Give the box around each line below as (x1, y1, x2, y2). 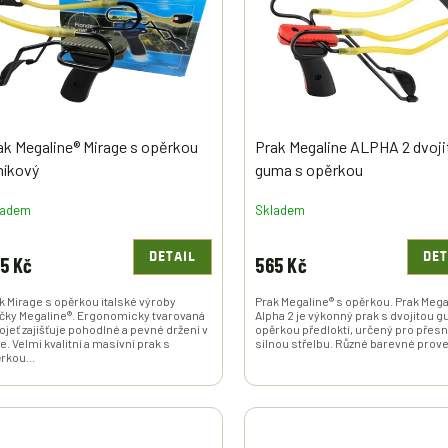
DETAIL (148, 249, 197, 264)
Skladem (255, 202, 306, 219)
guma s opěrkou (255, 159, 364, 179)
